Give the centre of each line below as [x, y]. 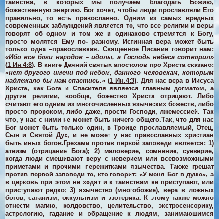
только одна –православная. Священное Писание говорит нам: [109, 49]
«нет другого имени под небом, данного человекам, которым [109, 73]
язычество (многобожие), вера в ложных [144, 190]
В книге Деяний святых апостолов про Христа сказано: [126, 65]
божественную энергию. [45, 10]
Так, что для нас [187, 120]
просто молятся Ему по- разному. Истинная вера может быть [109, 42]
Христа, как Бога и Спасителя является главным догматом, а [109, 88]
